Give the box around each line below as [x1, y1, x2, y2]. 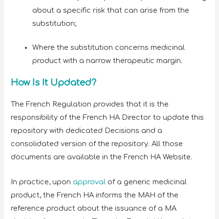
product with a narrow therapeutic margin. [32, 56, 185, 65]
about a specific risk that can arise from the [32, 6, 190, 14]
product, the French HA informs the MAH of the [11, 191, 179, 199]
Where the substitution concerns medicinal [32, 43, 185, 51]
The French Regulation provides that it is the [11, 100, 169, 109]
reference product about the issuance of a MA [11, 204, 177, 212]
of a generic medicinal [106, 177, 187, 186]
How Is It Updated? [11, 78, 97, 88]
